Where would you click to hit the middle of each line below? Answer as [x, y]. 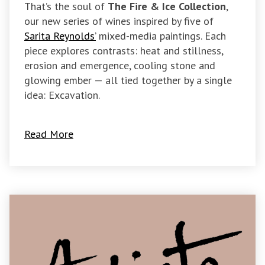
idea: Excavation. [62, 95]
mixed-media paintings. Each [161, 36]
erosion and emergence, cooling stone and [120, 66]
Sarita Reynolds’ [60, 36]
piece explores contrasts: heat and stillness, [124, 51]
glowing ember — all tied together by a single [128, 80]
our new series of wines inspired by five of [119, 21]
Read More [49, 134]
